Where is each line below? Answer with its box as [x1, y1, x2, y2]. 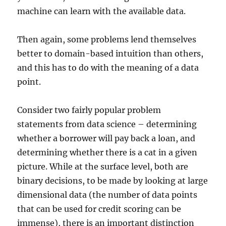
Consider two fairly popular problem [17, 104, 161, 115]
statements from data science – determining [17, 119, 197, 129]
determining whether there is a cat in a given [17, 147, 198, 157]
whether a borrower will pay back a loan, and [17, 133, 196, 143]
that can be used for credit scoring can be [17, 203, 182, 214]
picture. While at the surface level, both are [17, 161, 189, 172]
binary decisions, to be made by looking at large [17, 175, 208, 186]
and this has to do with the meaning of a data [17, 62, 199, 73]
